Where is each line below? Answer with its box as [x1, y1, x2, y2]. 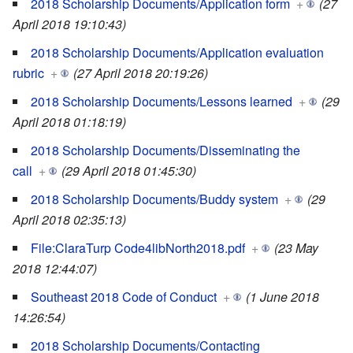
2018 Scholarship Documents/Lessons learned [31, 92, 292, 111]
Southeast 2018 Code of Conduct [31, 288, 217, 307]
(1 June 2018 [246, 288, 319, 307]
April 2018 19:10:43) [13, 15, 126, 34]
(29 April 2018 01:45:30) [61, 162, 196, 180]
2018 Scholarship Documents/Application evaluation [31, 43, 324, 62]
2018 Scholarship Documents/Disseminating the [31, 141, 300, 160]
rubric [13, 64, 44, 83]
